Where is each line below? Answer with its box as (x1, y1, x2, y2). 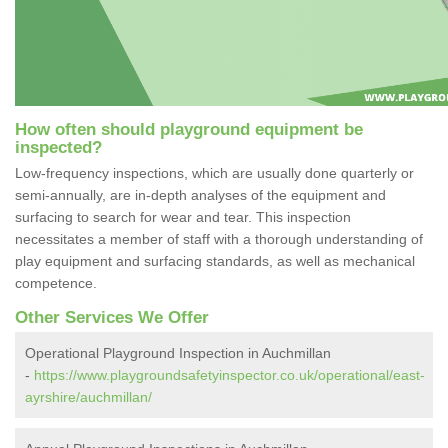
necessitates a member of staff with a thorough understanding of (15, 230, 423, 247)
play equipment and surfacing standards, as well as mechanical (15, 252, 415, 269)
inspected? (15, 137, 102, 157)
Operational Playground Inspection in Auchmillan (25, 344, 331, 361)
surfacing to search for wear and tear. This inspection (15, 208, 351, 225)
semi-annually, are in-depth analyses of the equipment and (15, 186, 386, 203)
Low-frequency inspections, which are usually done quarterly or (15, 164, 414, 181)
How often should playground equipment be (15, 119, 363, 139)
